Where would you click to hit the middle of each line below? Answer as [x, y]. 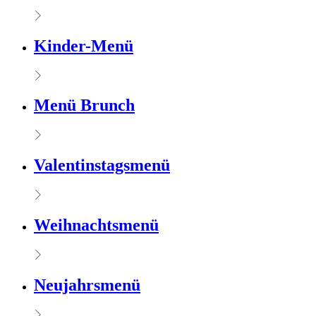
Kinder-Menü [84, 45]
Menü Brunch [84, 105]
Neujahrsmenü [87, 285]
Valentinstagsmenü [102, 165]
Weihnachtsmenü [96, 225]
